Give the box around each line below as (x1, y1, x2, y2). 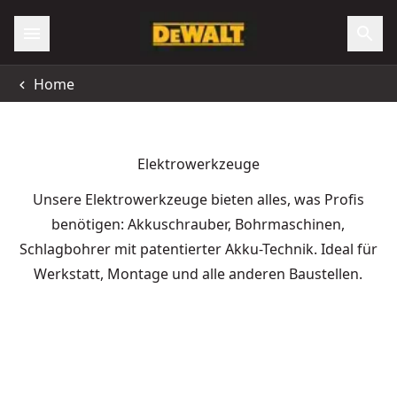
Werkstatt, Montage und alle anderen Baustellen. (34, 264, 363, 284)
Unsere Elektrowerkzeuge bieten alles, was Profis (32, 190, 364, 209)
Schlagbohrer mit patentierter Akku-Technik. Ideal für (19, 239, 378, 259)
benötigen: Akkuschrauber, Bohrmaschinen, (51, 214, 346, 234)
